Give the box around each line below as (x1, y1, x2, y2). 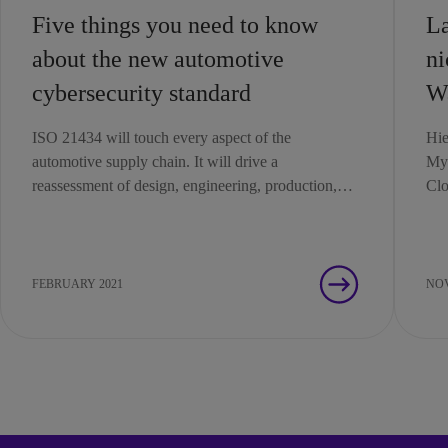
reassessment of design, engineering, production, (32, 177, 337, 194)
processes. (32, 225, 96, 242)
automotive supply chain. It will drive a (32, 153, 278, 170)
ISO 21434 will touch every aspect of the (32, 129, 291, 146)
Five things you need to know (32, 12, 318, 38)
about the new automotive (32, 46, 284, 72)
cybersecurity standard (32, 80, 251, 106)
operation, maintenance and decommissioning (32, 201, 319, 218)
